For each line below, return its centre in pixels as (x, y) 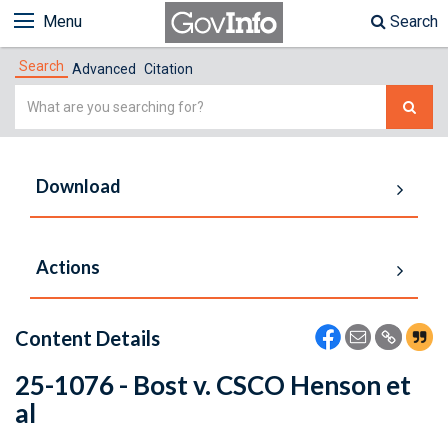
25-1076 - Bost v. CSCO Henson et (213, 385)
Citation (168, 69)
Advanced (104, 69)
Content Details (87, 338)
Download (78, 186)
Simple (39, 96)
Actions (68, 267)
